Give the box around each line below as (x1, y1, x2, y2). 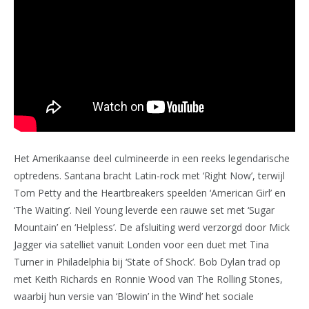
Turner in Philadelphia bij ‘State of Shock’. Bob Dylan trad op (14, 255, 281, 268)
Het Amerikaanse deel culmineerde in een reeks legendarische (14, 151, 290, 165)
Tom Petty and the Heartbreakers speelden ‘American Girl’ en (14, 186, 286, 199)
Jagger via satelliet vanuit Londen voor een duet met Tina (14, 237, 269, 251)
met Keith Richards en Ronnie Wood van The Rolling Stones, (14, 272, 283, 286)
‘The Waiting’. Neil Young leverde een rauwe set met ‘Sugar (14, 203, 275, 217)
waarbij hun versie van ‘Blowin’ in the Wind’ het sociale (14, 289, 254, 303)
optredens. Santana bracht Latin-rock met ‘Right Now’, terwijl (14, 168, 285, 182)
